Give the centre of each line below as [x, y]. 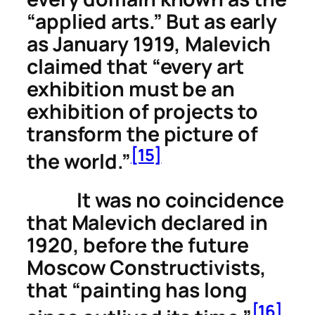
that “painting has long [137, 290]
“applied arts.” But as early [152, 21]
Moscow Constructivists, [147, 267]
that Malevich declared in [147, 222]
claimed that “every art [135, 66]
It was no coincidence [155, 200]
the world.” [79, 161]
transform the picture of [142, 134]
